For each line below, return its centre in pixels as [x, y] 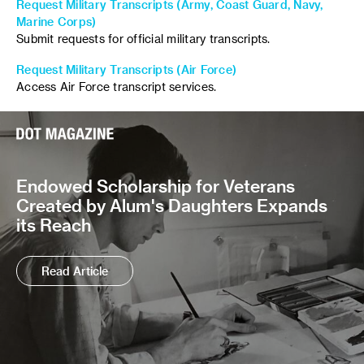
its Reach [54, 225]
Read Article [75, 271]
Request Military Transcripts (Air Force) [126, 69]
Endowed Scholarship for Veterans [156, 186]
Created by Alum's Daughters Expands [172, 205]
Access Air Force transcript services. [117, 87]
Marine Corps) [56, 21]
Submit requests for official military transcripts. [143, 38]
